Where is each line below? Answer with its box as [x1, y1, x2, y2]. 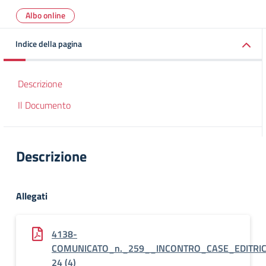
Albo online [26, 9, 65, 21]
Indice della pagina [15, 37, 82, 50]
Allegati [16, 189, 47, 203]
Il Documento [18, 98, 71, 112]
